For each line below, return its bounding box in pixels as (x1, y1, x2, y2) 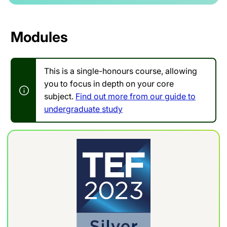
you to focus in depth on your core (44, 78, 174, 89)
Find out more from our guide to (75, 91, 196, 101)
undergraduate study (44, 103, 123, 114)
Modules (11, 28, 68, 46)
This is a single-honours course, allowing (44, 65, 197, 76)
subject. (44, 91, 75, 101)
